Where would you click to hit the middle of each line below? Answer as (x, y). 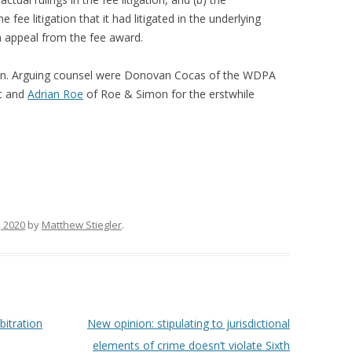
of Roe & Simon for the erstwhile (169, 94)
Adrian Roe (55, 94)
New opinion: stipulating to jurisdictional (188, 323)
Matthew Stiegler (82, 225)
